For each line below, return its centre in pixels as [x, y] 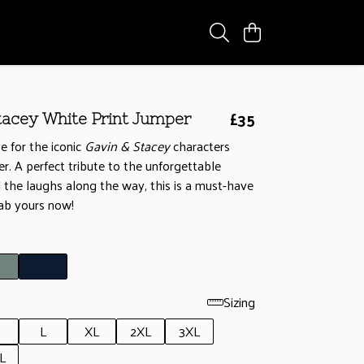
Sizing [239, 302]
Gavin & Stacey [127, 146]
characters [200, 146]
